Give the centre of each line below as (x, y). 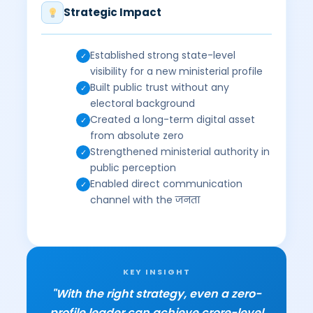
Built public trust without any (160, 87)
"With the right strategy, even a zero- (156, 294)
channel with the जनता (145, 200)
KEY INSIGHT (156, 272)
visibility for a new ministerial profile (177, 71)
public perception (133, 168)
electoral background (143, 103)
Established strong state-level (163, 55)
